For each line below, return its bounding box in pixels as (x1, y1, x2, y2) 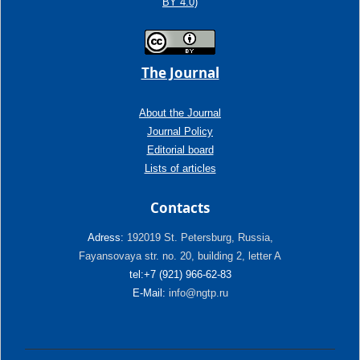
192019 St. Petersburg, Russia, (123, 231, 273, 243)
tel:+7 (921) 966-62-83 (129, 268, 231, 280)
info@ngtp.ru (165, 287, 228, 299)
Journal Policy (147, 125, 213, 137)
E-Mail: (132, 287, 166, 299)
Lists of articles (144, 162, 216, 174)
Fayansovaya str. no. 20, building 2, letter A (79, 250, 281, 262)
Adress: (87, 231, 124, 243)
